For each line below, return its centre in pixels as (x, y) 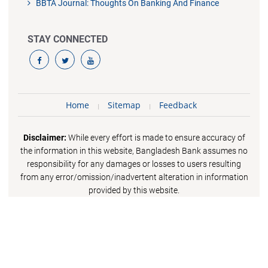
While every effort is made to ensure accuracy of (156, 138)
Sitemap (124, 105)
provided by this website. (134, 191)
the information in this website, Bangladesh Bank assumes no (134, 151)
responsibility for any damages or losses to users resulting (134, 164)
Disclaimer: (45, 138)
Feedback (178, 105)
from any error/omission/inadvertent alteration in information (134, 177)
